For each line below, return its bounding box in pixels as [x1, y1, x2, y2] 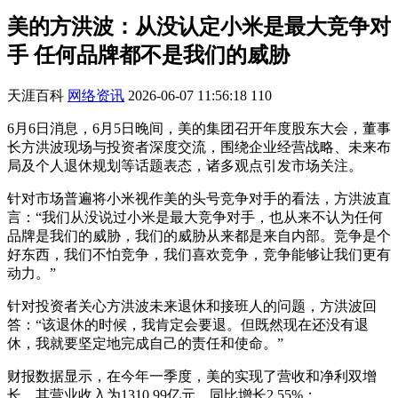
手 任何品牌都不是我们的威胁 [7, 43, 290, 67]
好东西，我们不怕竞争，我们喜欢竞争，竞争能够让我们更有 [7, 246, 391, 262]
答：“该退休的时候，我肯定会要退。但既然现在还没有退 [7, 316, 369, 332]
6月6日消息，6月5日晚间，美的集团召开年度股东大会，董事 [7, 120, 391, 136]
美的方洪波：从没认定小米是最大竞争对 [7, 14, 391, 38]
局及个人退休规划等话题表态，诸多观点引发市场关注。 [7, 157, 362, 173]
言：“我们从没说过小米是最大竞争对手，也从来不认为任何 [7, 209, 383, 225]
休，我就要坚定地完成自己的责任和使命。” [7, 335, 283, 351]
